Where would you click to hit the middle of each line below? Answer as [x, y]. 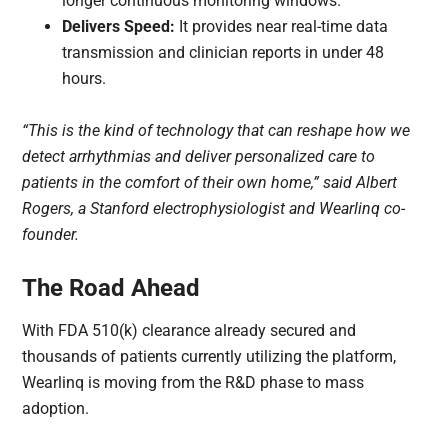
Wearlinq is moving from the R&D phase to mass [193, 383]
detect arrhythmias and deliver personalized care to [199, 157]
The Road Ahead [111, 288]
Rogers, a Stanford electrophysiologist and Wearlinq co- [214, 209]
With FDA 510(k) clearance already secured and [189, 331]
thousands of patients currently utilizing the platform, [209, 357]
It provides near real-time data [282, 27]
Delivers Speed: [119, 27]
